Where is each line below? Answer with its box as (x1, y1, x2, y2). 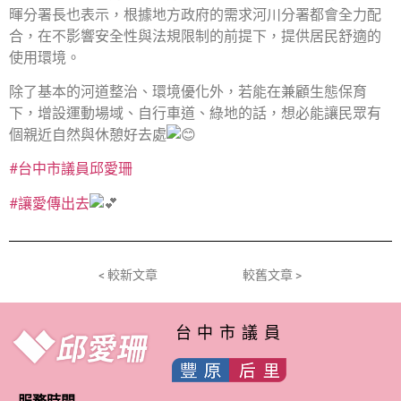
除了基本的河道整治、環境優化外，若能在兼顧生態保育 (9, 83, 367, 101)
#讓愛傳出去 (9, 194, 90, 212)
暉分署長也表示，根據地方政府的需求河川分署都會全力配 (9, 5, 381, 23)
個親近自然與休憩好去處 (9, 126, 166, 144)
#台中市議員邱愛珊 (9, 160, 132, 178)
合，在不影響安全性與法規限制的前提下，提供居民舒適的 (9, 27, 381, 45)
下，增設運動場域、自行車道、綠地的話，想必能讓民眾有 (9, 105, 381, 123)
